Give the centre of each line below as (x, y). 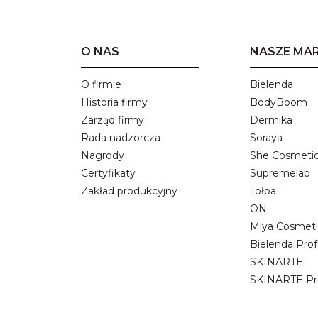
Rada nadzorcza (121, 138)
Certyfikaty (108, 174)
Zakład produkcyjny (129, 191)
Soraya (266, 138)
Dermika (271, 120)
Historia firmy (114, 103)
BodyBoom (278, 103)
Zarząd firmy (113, 120)
